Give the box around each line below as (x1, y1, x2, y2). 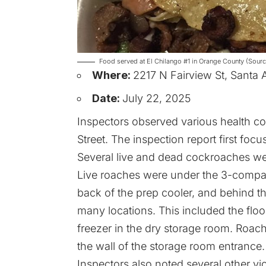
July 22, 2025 (122, 91, 191, 104)
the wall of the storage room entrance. (77, 239, 265, 252)
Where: (92, 68, 133, 81)
